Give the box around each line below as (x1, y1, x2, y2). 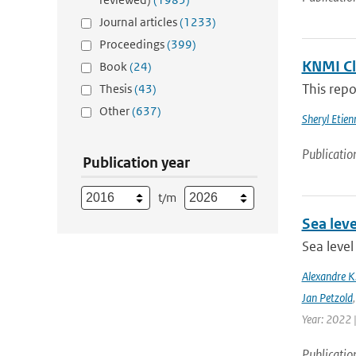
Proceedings (99, 37, 167, 52)
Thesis (99, 81, 134, 96)
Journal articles (99, 14, 180, 29)
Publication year (83, 153, 190, 172)
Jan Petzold (301, 290, 353, 305)
